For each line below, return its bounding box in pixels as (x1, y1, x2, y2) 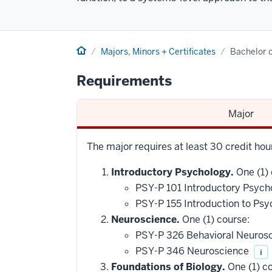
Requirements (76, 72, 172, 90)
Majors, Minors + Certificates (101, 46, 216, 57)
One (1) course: (180, 213, 250, 226)
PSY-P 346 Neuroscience (135, 245, 251, 257)
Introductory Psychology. (111, 166, 234, 178)
